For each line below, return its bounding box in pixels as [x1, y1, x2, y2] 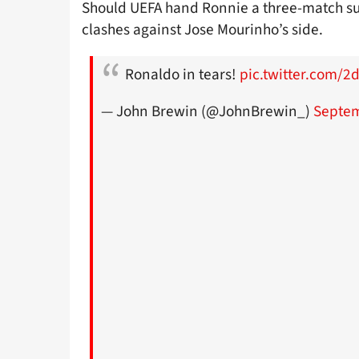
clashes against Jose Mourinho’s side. [82, 18, 323, 42]
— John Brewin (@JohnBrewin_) [101, 100, 313, 123]
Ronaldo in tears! [125, 63, 240, 87]
